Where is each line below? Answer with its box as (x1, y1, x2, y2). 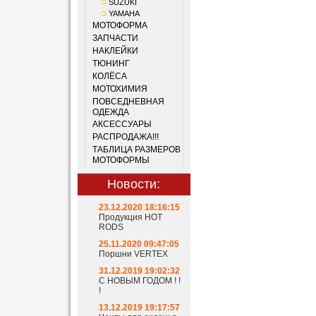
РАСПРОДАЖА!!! (92, 132, 159, 142)
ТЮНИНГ (92, 59, 130, 68)
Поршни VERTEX (98, 249, 168, 259)
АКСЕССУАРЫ (92, 119, 152, 129)
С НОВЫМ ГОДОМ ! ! (98, 276, 181, 286)
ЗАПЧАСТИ (92, 33, 138, 43)
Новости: (107, 177, 160, 191)
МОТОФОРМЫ (92, 155, 150, 165)
